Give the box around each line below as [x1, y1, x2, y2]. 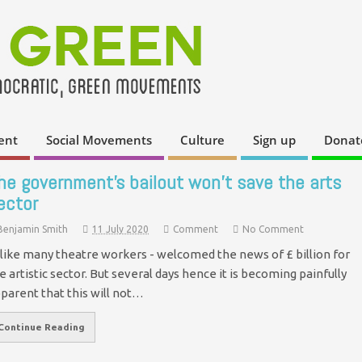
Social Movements [46, 132, 152, 149]
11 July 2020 [92, 223, 149, 234]
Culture [180, 132, 225, 149]
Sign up [253, 132, 296, 149]
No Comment [242, 223, 304, 234]
